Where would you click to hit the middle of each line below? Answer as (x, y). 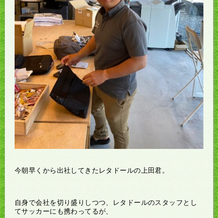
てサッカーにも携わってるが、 (64, 211)
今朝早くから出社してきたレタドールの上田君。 (92, 171)
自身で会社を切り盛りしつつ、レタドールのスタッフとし (106, 203)
